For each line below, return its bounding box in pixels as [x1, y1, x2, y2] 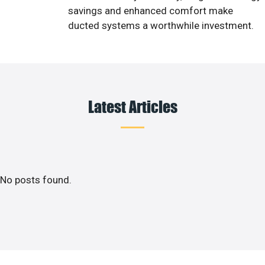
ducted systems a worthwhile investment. [68, 20, 254, 32]
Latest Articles [88, 96, 177, 116]
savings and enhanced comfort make [68, 5, 233, 17]
